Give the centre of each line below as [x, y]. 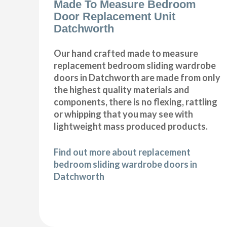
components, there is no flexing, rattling [136, 102]
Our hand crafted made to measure [126, 53]
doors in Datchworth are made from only [137, 78]
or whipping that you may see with [124, 114]
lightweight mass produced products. [131, 126]
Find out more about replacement [122, 152]
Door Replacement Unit [115, 17]
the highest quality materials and [122, 90]
